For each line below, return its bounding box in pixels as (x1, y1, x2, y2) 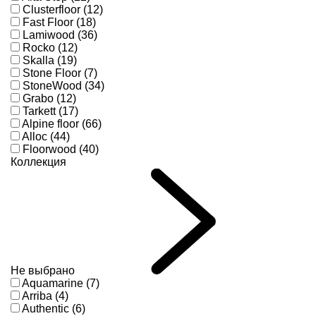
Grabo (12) (23, 92, 76, 105)
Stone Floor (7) (23, 67, 97, 80)
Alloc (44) (22, 130, 70, 143)
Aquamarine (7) (22, 277, 99, 290)
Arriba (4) (22, 290, 68, 303)
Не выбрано (11, 265, 75, 277)
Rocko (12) (23, 42, 78, 54)
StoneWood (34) (23, 80, 104, 92)
